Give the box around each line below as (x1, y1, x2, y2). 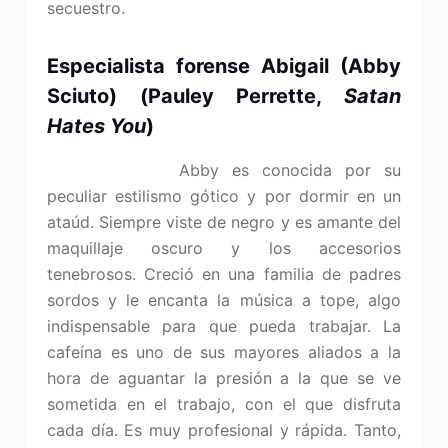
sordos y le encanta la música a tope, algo (46, 290, 402, 310)
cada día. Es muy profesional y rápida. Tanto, (46, 420, 402, 440)
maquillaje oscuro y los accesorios (46, 238, 402, 258)
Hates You (46, 114, 146, 138)
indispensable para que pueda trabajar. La (46, 316, 402, 336)
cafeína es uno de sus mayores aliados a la (46, 342, 402, 362)
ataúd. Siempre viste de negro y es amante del (46, 212, 402, 232)
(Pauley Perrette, (139, 84, 345, 108)
